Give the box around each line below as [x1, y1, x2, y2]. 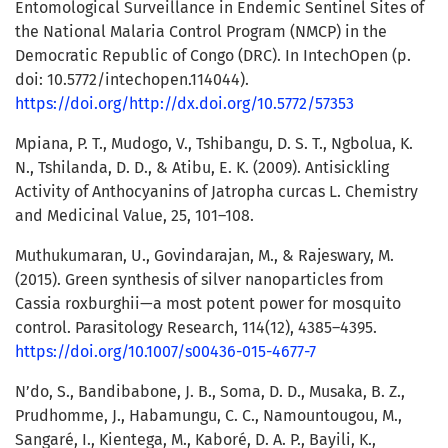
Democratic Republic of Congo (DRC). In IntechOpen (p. [15, 46, 411, 66]
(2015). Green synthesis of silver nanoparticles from [15, 270, 384, 290]
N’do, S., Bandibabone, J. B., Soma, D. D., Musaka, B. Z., [15, 382, 405, 402]
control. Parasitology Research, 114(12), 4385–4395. [15, 318, 377, 338]
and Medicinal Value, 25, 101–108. [15, 206, 254, 226]
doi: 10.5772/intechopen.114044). [15, 70, 249, 90]
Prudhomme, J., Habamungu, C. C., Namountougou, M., [15, 406, 402, 426]
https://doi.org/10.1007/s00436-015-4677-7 [15, 342, 316, 362]
